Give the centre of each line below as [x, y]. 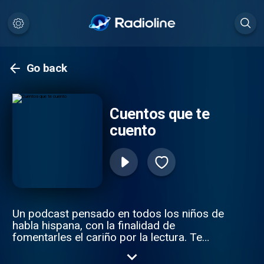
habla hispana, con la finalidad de [93, 225]
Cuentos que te [160, 114]
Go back [47, 68]
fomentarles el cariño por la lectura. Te [107, 237]
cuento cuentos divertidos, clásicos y [103, 249]
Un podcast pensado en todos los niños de [118, 213]
